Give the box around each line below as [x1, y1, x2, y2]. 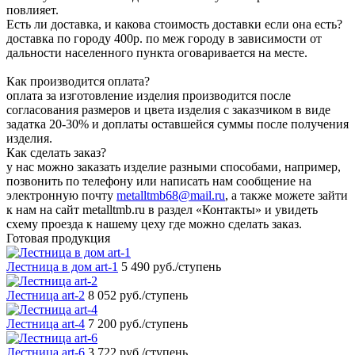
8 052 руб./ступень [88, 288, 188, 302]
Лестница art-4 [6, 316, 85, 330]
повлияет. [6, 2, 59, 17]
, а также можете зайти [225, 188, 348, 202]
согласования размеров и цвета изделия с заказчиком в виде [6, 102, 330, 116]
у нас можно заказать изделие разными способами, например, [6, 159, 341, 174]
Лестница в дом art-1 [6, 259, 118, 273]
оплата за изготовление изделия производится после [6, 88, 291, 102]
